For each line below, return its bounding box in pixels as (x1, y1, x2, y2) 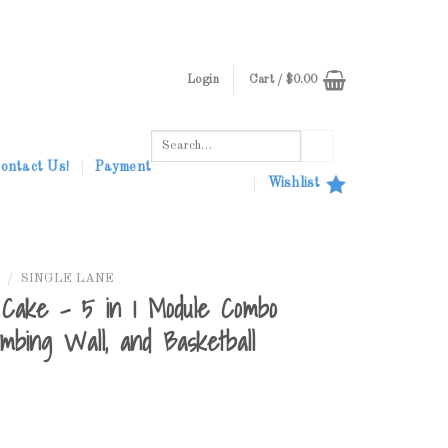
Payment (95, 161, 152, 174)
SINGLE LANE (20, 272, 114, 285)
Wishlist (267, 177, 321, 190)
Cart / (248, 73, 286, 86)
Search (150, 132, 186, 145)
